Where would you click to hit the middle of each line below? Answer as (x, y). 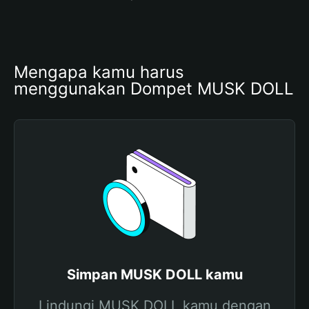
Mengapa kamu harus (99, 72)
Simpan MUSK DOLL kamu (154, 275)
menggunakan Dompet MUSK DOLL (154, 89)
